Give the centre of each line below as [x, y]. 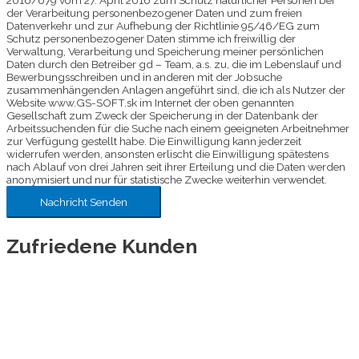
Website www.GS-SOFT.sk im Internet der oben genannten [150, 102]
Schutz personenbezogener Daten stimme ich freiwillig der [151, 38]
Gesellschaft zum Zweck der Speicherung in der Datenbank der [162, 115]
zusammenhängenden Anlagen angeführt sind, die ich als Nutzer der [176, 89]
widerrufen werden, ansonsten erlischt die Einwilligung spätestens [167, 153]
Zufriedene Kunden [102, 246]
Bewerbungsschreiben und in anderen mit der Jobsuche [144, 77]
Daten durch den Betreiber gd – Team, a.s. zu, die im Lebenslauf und [174, 64]
